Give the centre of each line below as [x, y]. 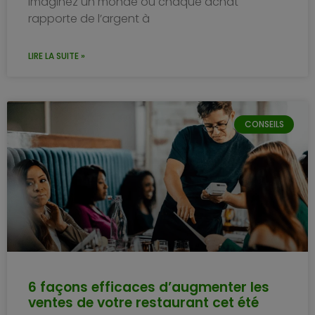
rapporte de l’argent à [89, 18]
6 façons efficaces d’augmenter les [149, 287]
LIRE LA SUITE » [57, 56]
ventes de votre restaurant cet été [143, 302]
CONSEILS [264, 124]
